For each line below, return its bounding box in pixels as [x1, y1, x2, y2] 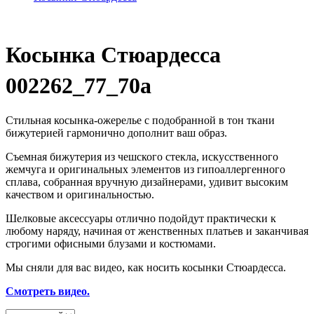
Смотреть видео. [6, 285, 90, 297]
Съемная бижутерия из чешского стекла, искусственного [6, 150, 278, 163]
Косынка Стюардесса [6, 42, 221, 68]
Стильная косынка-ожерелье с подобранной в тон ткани [6, 114, 275, 126]
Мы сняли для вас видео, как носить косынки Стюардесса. [6, 261, 286, 273]
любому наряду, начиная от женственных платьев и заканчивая [6, 224, 308, 237]
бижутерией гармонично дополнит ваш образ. [6, 126, 227, 139]
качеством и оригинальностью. [6, 188, 154, 200]
